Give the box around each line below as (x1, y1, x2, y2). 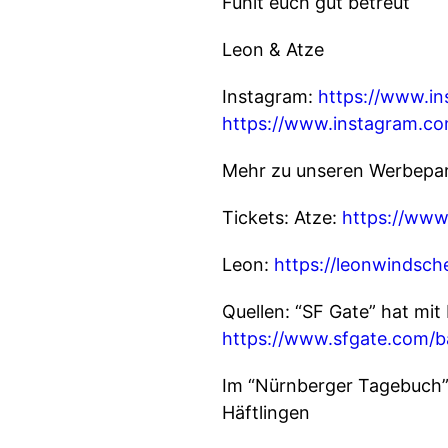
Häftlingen (222, 402, 310, 423)
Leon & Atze (222, 39, 324, 60)
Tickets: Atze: (222, 207, 342, 228)
